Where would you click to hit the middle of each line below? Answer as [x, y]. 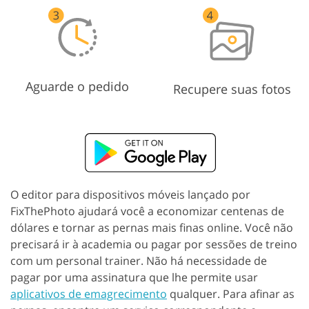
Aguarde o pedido [77, 87]
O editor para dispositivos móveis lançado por [130, 194]
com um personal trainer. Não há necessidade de [139, 260]
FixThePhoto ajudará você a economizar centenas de [147, 211]
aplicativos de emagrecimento [89, 293]
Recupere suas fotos [232, 89]
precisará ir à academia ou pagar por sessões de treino [154, 244]
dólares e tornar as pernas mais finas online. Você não [152, 227]
